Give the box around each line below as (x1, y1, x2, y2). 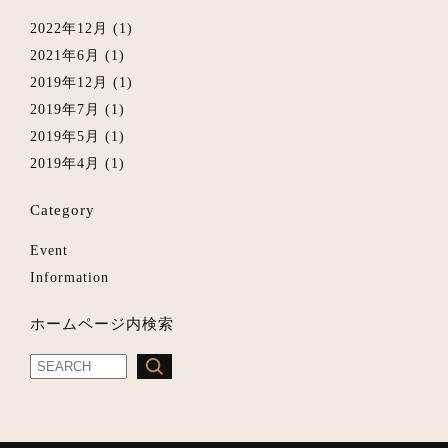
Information (30, 269, 109, 285)
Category (30, 201, 95, 218)
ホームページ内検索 (30, 315, 174, 332)
